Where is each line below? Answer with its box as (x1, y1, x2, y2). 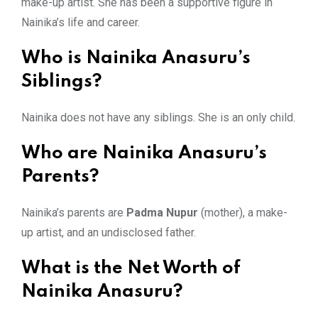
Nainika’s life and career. (21, 15, 140, 29)
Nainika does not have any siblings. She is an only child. (21, 110, 295, 124)
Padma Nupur (126, 205, 198, 219)
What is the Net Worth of (21, 259, 241, 278)
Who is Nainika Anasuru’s (21, 49, 251, 67)
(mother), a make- (198, 205, 287, 219)
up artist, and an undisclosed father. (21, 225, 196, 239)
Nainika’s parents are (21, 205, 126, 219)
